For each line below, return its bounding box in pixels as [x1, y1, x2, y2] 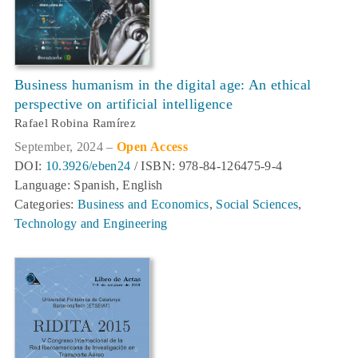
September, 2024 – [14, 139, 117, 153]
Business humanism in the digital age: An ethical [14, 76, 312, 93]
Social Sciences [216, 197, 299, 211]
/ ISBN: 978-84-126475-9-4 [130, 158, 283, 173]
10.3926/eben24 [45, 158, 131, 173]
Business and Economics [78, 197, 209, 211]
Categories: [14, 197, 78, 211]
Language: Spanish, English [14, 177, 163, 192]
